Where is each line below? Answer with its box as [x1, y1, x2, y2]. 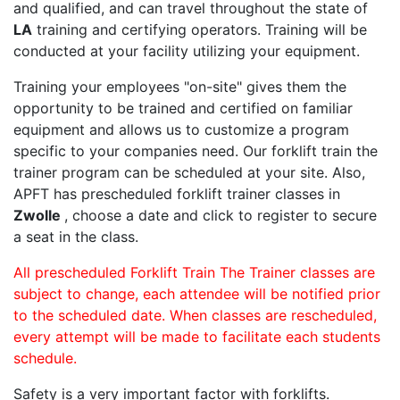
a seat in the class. [13, 228, 138, 246]
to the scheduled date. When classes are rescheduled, [13, 306, 377, 325]
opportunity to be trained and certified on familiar [13, 99, 353, 118]
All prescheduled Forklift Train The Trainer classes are [13, 263, 375, 282]
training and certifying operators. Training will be [32, 21, 367, 39]
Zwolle [13, 206, 64, 225]
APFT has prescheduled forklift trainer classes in [13, 185, 340, 204]
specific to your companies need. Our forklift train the [13, 142, 378, 161]
